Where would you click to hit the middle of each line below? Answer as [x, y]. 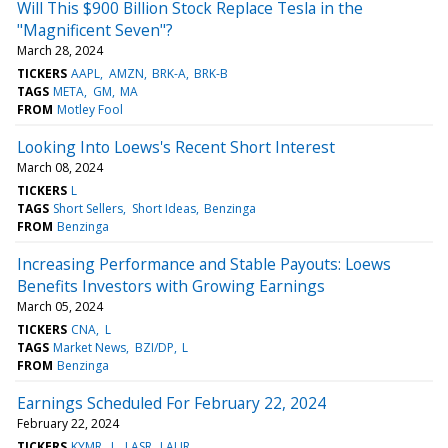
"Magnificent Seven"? [95, 29]
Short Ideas [163, 208]
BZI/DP [154, 347]
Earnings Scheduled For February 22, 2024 [171, 402]
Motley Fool [90, 109]
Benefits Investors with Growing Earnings [171, 285]
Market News [90, 347]
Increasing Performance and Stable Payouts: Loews [204, 263]
